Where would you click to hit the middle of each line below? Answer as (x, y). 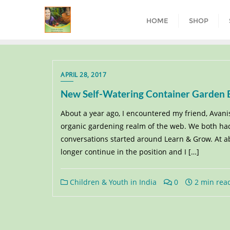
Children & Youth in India (112, 182)
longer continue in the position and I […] (130, 152)
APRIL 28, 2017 (83, 75)
